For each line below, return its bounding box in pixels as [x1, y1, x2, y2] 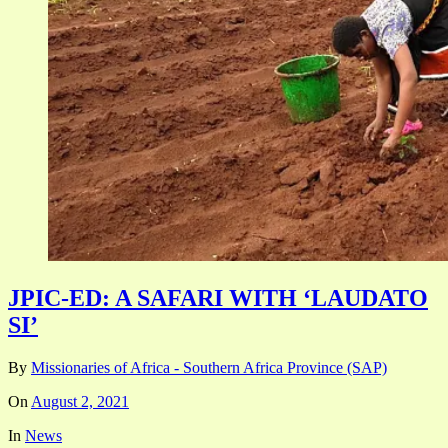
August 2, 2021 [31, 392, 129, 410]
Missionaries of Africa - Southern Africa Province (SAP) [31, 358, 387, 376]
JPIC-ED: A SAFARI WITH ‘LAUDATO [8, 285, 428, 312]
